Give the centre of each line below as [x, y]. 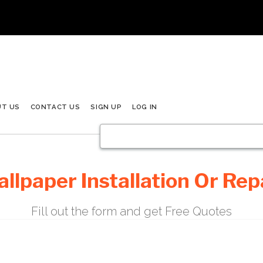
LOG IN [145, 107]
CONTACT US [55, 107]
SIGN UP [106, 107]
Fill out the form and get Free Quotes [131, 211]
